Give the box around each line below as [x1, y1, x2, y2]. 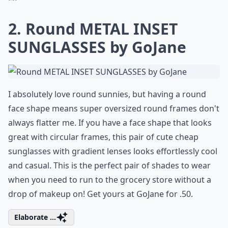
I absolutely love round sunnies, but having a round [8, 89, 206, 100]
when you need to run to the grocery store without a [8, 174, 211, 185]
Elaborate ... [14, 212, 56, 222]
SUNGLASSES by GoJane [8, 37, 186, 58]
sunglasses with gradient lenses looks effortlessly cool [8, 146, 217, 157]
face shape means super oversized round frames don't [8, 103, 219, 114]
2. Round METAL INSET [8, 18, 178, 39]
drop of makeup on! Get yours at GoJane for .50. [8, 188, 193, 199]
